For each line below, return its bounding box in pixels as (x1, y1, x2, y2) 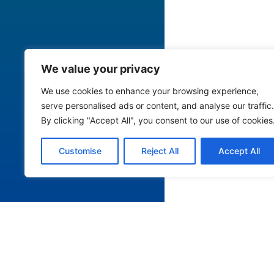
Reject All (141, 146, 179, 156)
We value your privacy (41, 62, 160, 75)
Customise (58, 146, 102, 156)
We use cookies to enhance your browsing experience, (41, 86, 259, 96)
